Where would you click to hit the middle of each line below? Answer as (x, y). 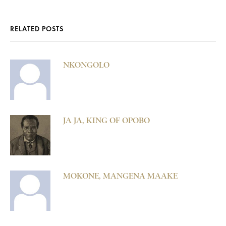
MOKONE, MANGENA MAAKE (120, 176)
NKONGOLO (86, 65)
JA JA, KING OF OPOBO (106, 121)
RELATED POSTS (37, 29)
